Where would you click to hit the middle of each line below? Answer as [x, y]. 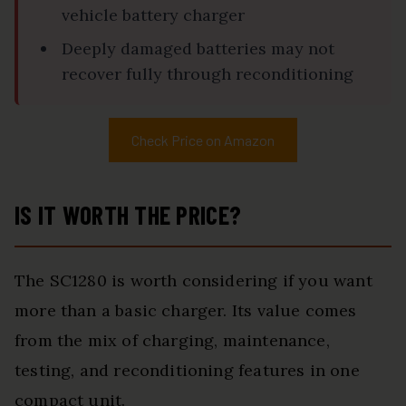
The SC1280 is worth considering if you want [193, 281]
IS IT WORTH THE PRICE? [128, 215]
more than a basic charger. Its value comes [186, 311]
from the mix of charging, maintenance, [172, 341]
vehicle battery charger [153, 15]
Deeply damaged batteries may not [198, 49]
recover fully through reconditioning [208, 74]
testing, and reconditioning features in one [187, 371]
